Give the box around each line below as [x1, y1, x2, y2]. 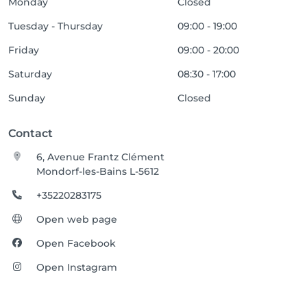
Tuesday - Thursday [8, 20, 103, 32]
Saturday [8, 68, 52, 80]
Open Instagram [36, 261, 118, 273]
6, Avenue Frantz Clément [36, 151, 165, 163]
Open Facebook [36, 237, 116, 249]
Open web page [36, 213, 118, 225]
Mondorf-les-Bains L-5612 [36, 165, 160, 177]
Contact [8, 127, 53, 140]
